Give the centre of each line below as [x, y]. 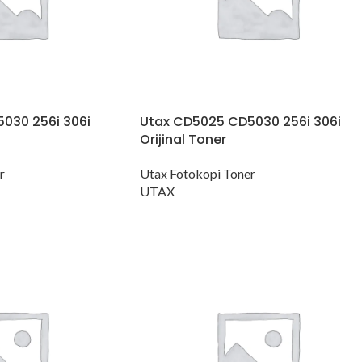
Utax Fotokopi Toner [198, 174]
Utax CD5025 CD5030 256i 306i [240, 122]
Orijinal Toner [183, 140]
